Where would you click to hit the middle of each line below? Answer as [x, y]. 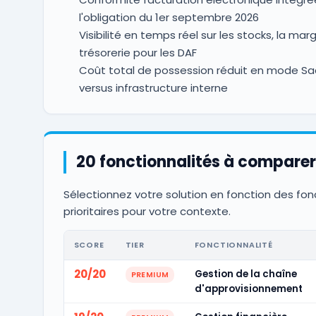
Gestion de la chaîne [245, 274]
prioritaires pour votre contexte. [147, 211]
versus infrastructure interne [153, 88]
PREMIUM [150, 275]
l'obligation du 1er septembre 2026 [169, 17]
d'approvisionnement [248, 289]
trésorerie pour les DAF [138, 53]
